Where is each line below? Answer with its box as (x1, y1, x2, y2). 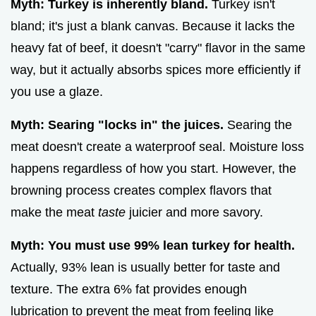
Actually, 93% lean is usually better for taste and (11, 260, 280, 275)
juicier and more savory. (126, 205, 263, 220)
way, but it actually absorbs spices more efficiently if (11, 63, 300, 78)
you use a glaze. (11, 85, 103, 99)
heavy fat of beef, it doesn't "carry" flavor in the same (11, 41, 305, 56)
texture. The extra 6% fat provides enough (11, 282, 247, 297)
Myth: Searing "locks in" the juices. (11, 118, 224, 133)
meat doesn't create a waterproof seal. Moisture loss (11, 140, 304, 154)
